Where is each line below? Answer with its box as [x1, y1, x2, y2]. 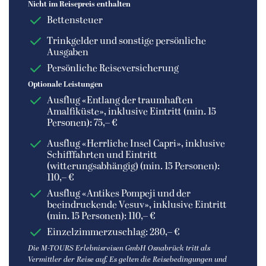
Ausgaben [47, 47, 88, 58]
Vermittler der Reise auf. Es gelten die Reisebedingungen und [28, 255, 227, 264]
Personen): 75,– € [47, 118, 118, 129]
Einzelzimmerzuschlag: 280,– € [47, 227, 180, 238]
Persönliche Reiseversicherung [47, 63, 179, 74]
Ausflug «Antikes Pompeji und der [47, 188, 191, 199]
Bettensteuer [47, 15, 103, 26]
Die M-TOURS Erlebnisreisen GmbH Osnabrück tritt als [28, 244, 210, 253]
